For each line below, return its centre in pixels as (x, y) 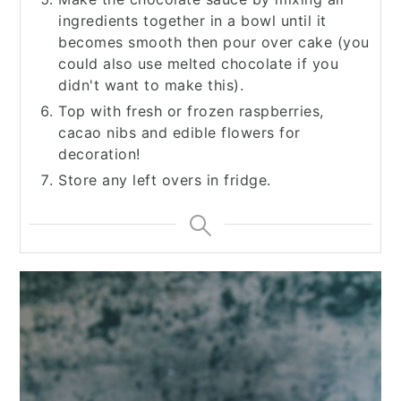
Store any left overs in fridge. (165, 180)
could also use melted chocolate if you (198, 64)
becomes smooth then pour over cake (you (214, 43)
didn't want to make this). (151, 85)
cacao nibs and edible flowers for (179, 133)
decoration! (99, 154)
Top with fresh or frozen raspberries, (191, 111)
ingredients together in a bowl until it (192, 21)
